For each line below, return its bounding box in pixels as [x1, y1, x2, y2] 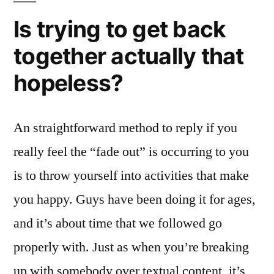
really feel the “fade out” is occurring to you [13, 143, 249, 160]
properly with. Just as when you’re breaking [13, 238, 249, 256]
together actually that [13, 42, 244, 70]
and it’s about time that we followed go [13, 214, 222, 232]
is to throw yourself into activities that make [13, 166, 249, 184]
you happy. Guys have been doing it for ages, [13, 190, 256, 208]
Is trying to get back [13, 15, 226, 43]
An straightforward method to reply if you [13, 119, 237, 136]
